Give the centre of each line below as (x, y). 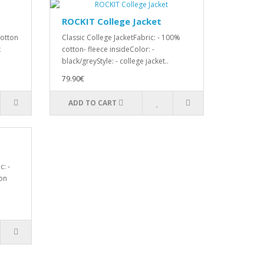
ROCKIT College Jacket (111, 21)
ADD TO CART (93, 103)
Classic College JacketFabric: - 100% (121, 37)
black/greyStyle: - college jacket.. (115, 61)
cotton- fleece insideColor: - (108, 49)
